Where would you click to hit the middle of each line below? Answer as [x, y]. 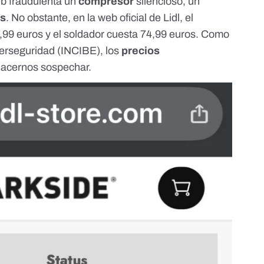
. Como [213, 34]
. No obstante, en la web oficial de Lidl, [96, 18]
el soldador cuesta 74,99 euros [125, 34]
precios [141, 51]
